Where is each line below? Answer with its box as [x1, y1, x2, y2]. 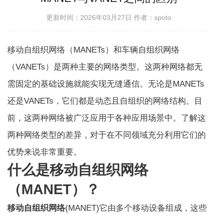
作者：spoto [134, 14, 172, 21]
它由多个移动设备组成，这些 [99, 203, 207, 213]
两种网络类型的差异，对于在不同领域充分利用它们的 [7, 130, 206, 140]
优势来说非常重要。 [7, 147, 82, 157]
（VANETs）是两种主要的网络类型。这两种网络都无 [7, 62, 203, 72]
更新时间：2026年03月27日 [46, 14, 134, 21]
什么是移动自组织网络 [7, 162, 149, 178]
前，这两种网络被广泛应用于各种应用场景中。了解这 [7, 113, 206, 123]
